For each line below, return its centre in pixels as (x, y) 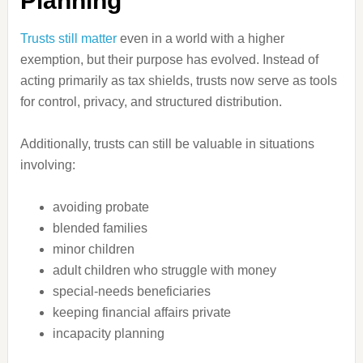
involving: (47, 165)
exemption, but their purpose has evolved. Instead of (169, 60)
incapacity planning (108, 333)
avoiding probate (100, 207)
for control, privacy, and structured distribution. (151, 102)
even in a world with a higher (200, 38)
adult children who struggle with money (164, 270)
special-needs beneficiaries (131, 291)
